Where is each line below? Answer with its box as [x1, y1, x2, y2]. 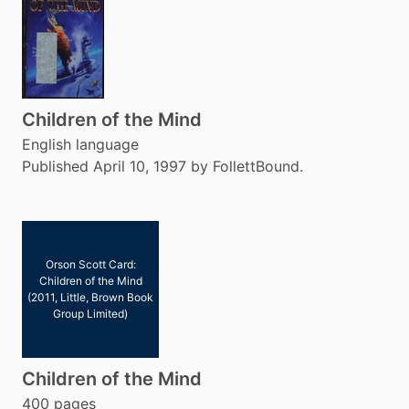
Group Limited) [53, 307, 128, 320]
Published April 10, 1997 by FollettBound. [22, 157, 303, 175]
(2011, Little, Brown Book [27, 290, 153, 304]
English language [22, 135, 139, 153]
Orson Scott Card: [45, 257, 136, 271]
